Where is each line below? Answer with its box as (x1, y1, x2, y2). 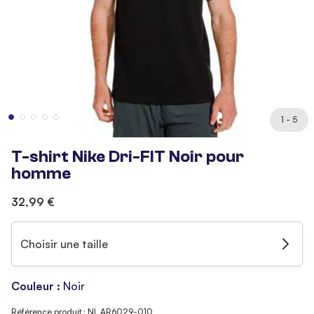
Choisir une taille (20, 237, 108, 251)
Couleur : (11, 279, 63, 293)
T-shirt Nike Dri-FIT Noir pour (11, 147, 244, 166)
